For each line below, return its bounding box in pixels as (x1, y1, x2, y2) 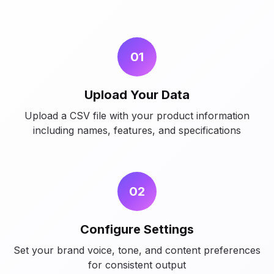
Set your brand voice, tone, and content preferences (13, 244, 261, 256)
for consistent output (88, 259, 186, 271)
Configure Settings (80, 222, 194, 237)
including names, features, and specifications (33, 124, 241, 136)
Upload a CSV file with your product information (24, 109, 250, 122)
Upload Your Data (84, 87, 190, 102)
